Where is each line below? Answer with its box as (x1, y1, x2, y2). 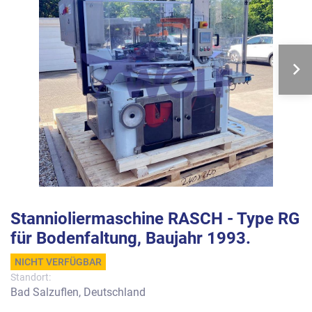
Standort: (10, 272, 51, 283)
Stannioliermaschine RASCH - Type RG (10, 209, 299, 228)
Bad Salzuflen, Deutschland (10, 286, 146, 299)
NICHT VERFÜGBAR (15, 256, 102, 267)
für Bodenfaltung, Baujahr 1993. (10, 228, 251, 248)
